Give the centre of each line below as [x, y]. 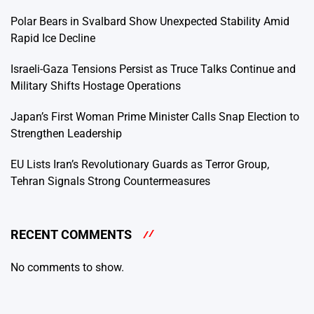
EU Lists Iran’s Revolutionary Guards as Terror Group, [140, 165]
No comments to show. [67, 267]
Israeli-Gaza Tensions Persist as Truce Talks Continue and [153, 69]
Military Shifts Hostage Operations [96, 86]
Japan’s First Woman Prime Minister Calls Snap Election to [155, 117]
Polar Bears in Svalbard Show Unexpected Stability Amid [150, 22]
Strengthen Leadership [66, 134]
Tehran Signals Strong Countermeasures [110, 182]
